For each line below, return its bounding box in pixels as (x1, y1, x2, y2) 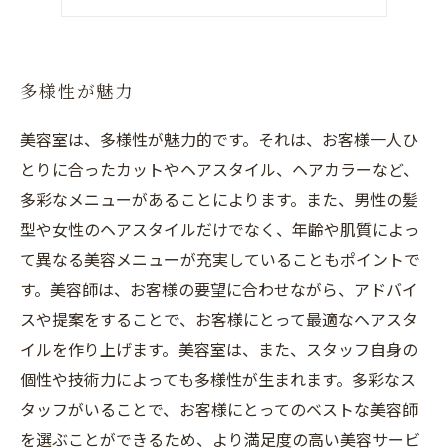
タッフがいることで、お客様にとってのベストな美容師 (20, 397, 418, 421)
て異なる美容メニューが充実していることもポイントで (20, 247, 420, 271)
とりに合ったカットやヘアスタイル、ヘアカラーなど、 (20, 157, 419, 181)
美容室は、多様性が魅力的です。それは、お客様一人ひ (20, 127, 418, 151)
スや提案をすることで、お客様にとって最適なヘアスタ (20, 307, 418, 331)
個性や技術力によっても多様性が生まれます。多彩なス (20, 367, 416, 391)
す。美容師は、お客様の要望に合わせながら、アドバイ (20, 277, 418, 301)
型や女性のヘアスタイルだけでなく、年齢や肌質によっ (20, 217, 420, 241)
